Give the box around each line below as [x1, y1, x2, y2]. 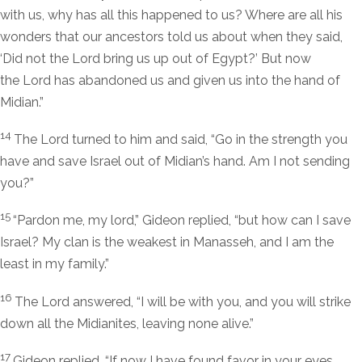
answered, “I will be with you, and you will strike [69, 293, 351, 309]
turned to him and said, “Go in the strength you [69, 132, 347, 148]
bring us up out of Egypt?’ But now [100, 50, 311, 66]
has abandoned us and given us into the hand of [51, 72, 340, 88]
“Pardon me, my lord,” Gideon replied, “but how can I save [13, 213, 351, 229]
